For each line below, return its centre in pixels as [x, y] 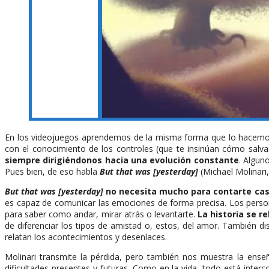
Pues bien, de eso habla [52, 171]
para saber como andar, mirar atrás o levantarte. [101, 214]
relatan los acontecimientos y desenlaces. [86, 237]
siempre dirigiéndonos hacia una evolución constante [122, 160]
